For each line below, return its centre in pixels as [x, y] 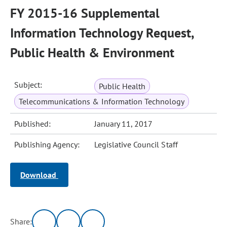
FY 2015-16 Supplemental [85, 13]
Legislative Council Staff [136, 144]
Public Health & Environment [92, 52]
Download [39, 175]
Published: [33, 124]
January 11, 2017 [124, 124]
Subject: [28, 85]
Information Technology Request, [102, 33]
